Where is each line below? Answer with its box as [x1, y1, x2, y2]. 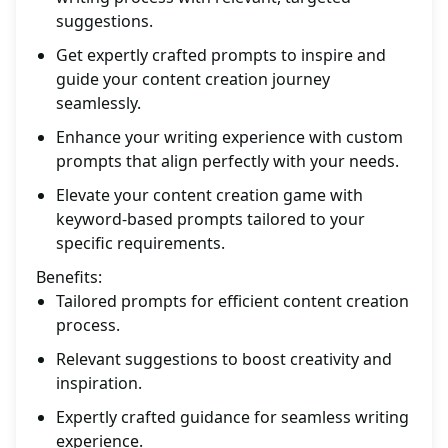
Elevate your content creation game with [56, 184, 363, 207]
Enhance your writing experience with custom [56, 126, 403, 149]
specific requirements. [56, 232, 225, 255]
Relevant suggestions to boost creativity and [56, 348, 392, 371]
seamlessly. [56, 92, 141, 115]
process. [56, 314, 120, 337]
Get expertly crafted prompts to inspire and [56, 44, 386, 67]
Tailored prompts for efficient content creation [56, 290, 409, 313]
